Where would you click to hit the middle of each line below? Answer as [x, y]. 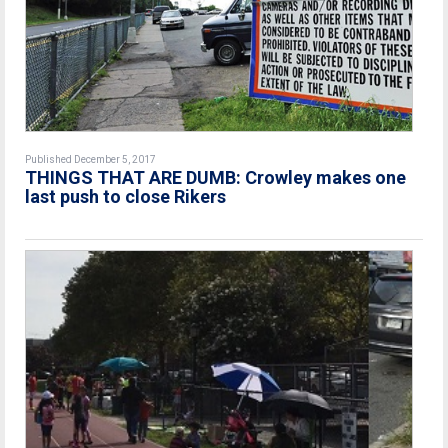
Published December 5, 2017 [90, 159]
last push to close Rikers [125, 196]
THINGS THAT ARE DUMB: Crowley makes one [215, 177]
